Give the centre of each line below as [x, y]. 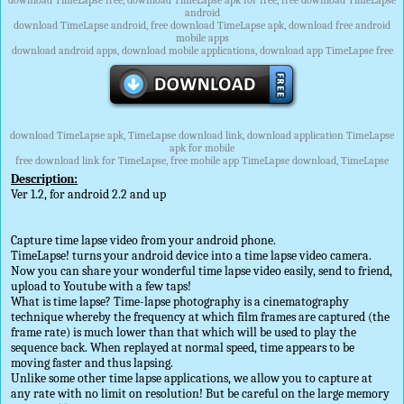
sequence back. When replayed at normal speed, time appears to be [183, 348]
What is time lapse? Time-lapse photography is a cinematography [180, 302]
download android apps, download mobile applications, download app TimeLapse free [202, 50]
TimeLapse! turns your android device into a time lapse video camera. [192, 256]
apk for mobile [202, 148]
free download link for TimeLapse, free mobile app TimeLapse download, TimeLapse [202, 161]
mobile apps [202, 38]
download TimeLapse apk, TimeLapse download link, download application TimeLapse [202, 135]
